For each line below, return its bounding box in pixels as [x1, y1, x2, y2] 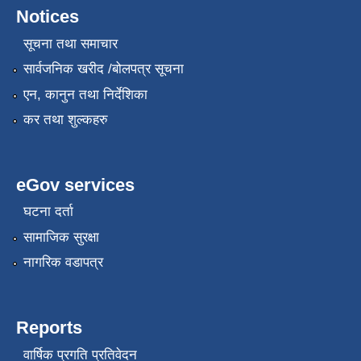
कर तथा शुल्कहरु [23, 111, 108, 127]
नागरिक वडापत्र [23, 255, 103, 271]
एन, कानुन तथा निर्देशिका [23, 86, 147, 102]
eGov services [16, 174, 135, 195]
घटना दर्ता [23, 204, 73, 220]
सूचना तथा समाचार [23, 35, 118, 52]
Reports [16, 317, 82, 338]
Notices [16, 6, 79, 27]
